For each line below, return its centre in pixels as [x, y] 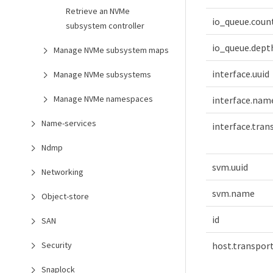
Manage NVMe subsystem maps [111, 50]
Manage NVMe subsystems [102, 74]
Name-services [69, 123]
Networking [62, 172]
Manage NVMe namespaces [103, 99]
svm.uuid [230, 167]
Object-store [65, 196]
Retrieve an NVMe [98, 11]
